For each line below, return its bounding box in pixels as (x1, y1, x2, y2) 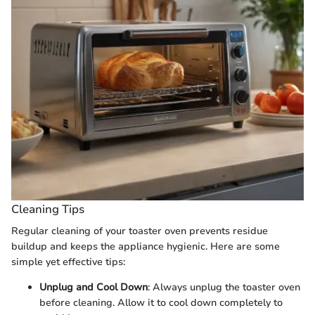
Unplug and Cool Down (39, 281, 148, 295)
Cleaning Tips (11, 200, 84, 217)
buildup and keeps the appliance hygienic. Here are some (11, 240, 280, 254)
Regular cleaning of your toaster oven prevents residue (11, 224, 268, 238)
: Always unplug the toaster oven (148, 281, 300, 295)
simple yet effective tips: (11, 255, 125, 269)
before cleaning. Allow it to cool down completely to (39, 296, 283, 310)
